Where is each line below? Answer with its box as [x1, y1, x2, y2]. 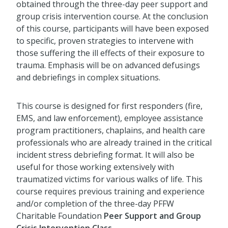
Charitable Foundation [16, 210, 104, 222]
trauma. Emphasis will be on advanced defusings [16, 60, 200, 71]
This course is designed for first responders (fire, [16, 100, 203, 112]
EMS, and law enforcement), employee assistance [16, 112, 203, 124]
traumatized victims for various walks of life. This [16, 174, 203, 185]
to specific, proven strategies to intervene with [16, 35, 193, 47]
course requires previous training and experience [16, 186, 205, 197]
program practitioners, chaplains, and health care [16, 125, 205, 136]
